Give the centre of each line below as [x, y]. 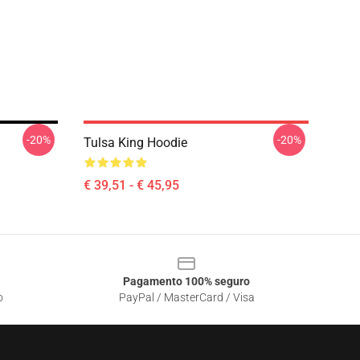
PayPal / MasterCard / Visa [186, 297]
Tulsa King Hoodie [135, 143]
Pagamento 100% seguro [186, 281]
